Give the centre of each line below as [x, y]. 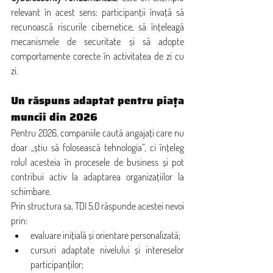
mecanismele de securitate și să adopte [97, 41]
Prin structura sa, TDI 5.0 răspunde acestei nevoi [97, 206]
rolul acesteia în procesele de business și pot [97, 162]
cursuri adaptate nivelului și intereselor [107, 250]
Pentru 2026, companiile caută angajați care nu [97, 133]
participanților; [57, 264]
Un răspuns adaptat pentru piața [97, 101]
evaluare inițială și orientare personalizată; [105, 235]
